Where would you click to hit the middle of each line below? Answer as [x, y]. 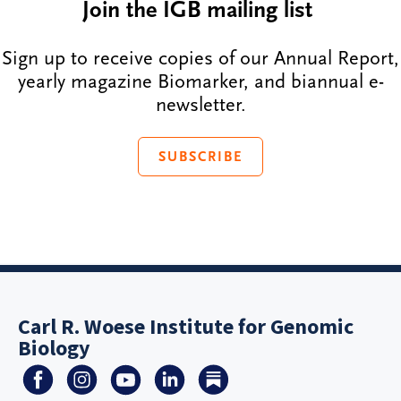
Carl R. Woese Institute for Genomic [186, 327]
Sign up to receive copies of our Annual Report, [200, 59]
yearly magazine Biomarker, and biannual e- [200, 82]
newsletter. [200, 105]
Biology [54, 348]
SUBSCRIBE [200, 156]
